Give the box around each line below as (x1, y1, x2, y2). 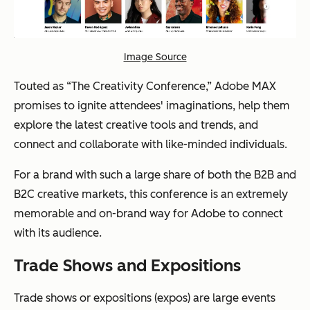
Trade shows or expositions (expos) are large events (14, 291, 275, 305)
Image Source (123, 51, 187, 64)
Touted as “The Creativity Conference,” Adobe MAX (14, 80, 276, 93)
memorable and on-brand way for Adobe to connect (14, 207, 283, 221)
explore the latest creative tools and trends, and (14, 118, 258, 132)
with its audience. (14, 226, 102, 240)
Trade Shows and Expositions (14, 255, 241, 276)
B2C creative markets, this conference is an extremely (14, 188, 288, 201)
